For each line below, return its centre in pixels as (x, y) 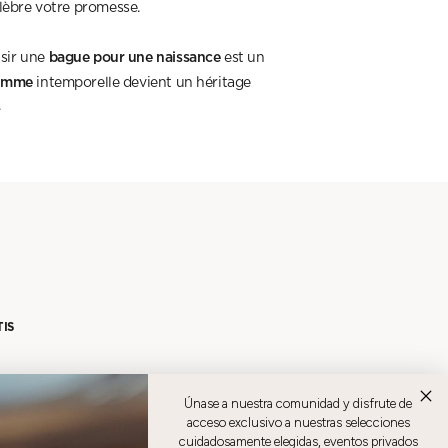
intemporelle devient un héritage (141, 82)
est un (242, 57)
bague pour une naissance (134, 56)
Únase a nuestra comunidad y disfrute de (298, 404)
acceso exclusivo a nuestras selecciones (298, 423)
